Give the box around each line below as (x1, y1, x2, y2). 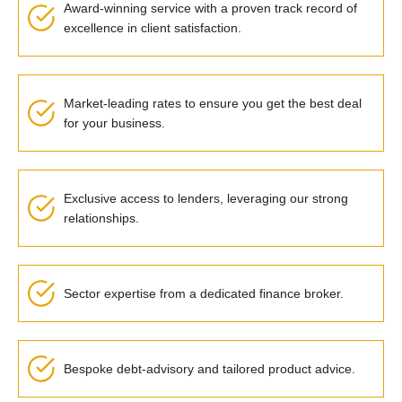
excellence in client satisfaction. (64, 20, 241, 35)
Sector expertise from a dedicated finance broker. (64, 285, 344, 301)
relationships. (64, 210, 139, 225)
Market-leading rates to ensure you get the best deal (64, 95, 362, 110)
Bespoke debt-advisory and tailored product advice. (64, 361, 355, 376)
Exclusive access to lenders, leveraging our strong (64, 190, 348, 205)
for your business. (64, 115, 165, 130)
